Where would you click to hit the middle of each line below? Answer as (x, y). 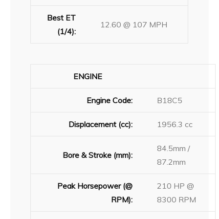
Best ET (62, 17)
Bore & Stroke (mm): (98, 155)
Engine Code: (110, 100)
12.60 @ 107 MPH (134, 24)
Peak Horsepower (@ (95, 186)
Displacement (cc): (101, 124)
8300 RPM (177, 199)
